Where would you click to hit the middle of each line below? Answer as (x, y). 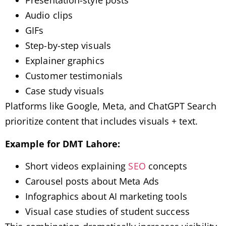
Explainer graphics (65, 61)
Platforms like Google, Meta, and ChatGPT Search (111, 106)
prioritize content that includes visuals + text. (101, 121)
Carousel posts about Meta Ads (92, 181)
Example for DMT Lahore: (63, 144)
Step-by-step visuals (68, 46)
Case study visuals (65, 91)
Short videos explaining (77, 166)
